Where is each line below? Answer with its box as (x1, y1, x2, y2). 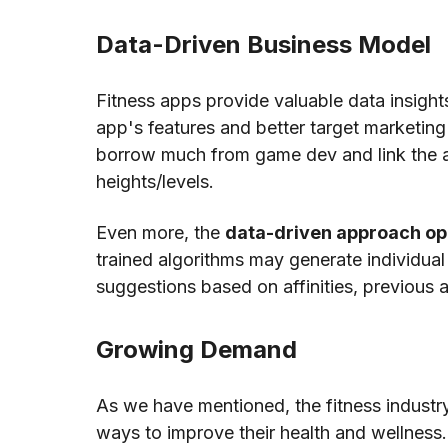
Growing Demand (96, 335, 297, 365)
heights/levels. (96, 171, 219, 193)
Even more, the (96, 222, 225, 244)
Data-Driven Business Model (96, 30, 431, 60)
